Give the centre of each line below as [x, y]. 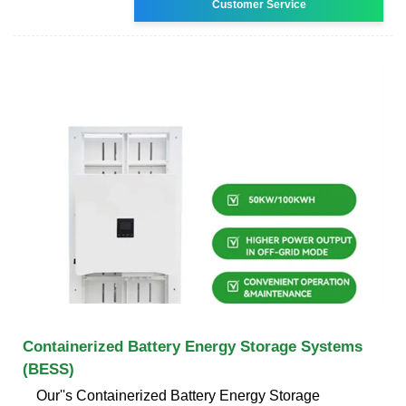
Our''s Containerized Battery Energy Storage [178, 395]
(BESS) [48, 369]
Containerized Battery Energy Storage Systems [193, 346]
